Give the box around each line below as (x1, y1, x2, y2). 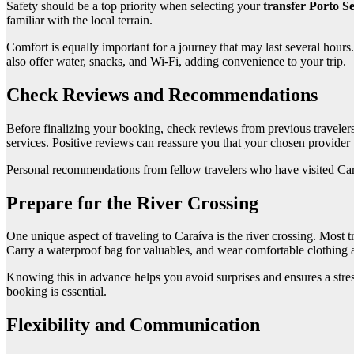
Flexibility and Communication (6, 314, 260, 336)
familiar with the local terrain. (6, 13, 153, 27)
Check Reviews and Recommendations (6, 84, 318, 105)
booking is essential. (6, 284, 107, 299)
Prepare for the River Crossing (6, 192, 258, 213)
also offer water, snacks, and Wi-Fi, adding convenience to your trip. (6, 54, 346, 68)
